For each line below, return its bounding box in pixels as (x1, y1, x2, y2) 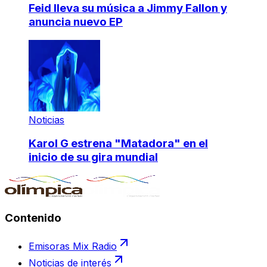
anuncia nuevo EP (29, 14, 123, 29)
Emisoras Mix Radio (29, 240, 117, 253)
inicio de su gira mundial (29, 150, 158, 164)
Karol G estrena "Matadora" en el (29, 136, 208, 151)
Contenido (5, 210, 61, 225)
